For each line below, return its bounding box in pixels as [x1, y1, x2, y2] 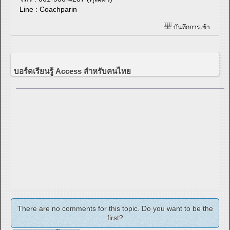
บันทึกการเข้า [171, 24, 210, 31]
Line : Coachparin [20, 5, 78, 13]
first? [107, 213, 123, 222]
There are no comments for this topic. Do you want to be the [17, 204, 213, 213]
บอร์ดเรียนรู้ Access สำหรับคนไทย [14, 67, 131, 76]
